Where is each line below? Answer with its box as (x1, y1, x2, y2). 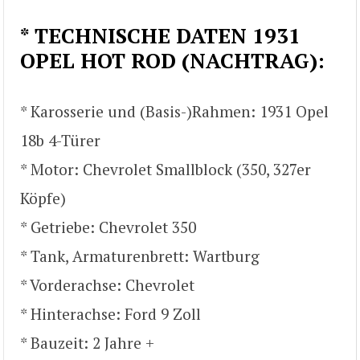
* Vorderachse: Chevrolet (20, 274, 194, 295)
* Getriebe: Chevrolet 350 (20, 216, 196, 237)
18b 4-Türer (20, 129, 100, 150)
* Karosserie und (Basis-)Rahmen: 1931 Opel (20, 100, 329, 121)
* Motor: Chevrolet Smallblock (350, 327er (20, 158, 311, 179)
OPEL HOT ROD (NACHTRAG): (20, 46, 325, 74)
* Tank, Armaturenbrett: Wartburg (20, 245, 260, 266)
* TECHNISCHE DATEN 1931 (20, 21, 301, 49)
